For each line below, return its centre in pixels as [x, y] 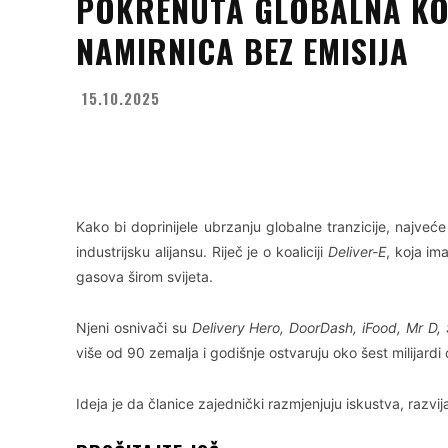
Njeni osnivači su [134, 328]
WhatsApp [365, 147]
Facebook [149, 147]
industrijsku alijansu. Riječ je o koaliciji [202, 252]
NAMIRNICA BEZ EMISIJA [242, 50]
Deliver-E [356, 252]
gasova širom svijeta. [144, 277]
